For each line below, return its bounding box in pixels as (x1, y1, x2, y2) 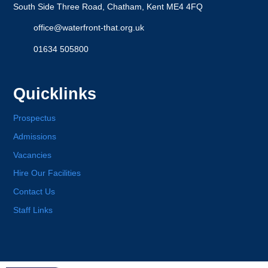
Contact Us (13, 187, 56, 197)
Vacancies (13, 150, 52, 160)
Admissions (13, 132, 57, 141)
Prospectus (13, 113, 56, 123)
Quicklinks (13, 84, 97, 103)
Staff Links (13, 206, 53, 215)
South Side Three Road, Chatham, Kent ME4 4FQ (13, 2, 203, 11)
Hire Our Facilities (13, 169, 81, 178)
